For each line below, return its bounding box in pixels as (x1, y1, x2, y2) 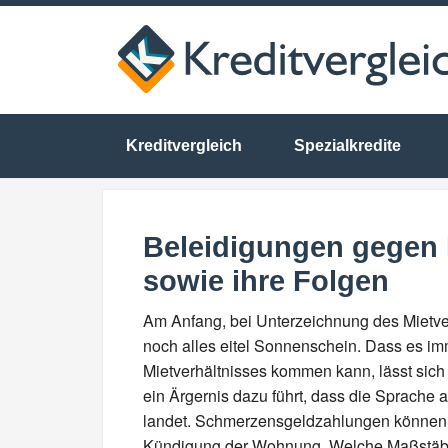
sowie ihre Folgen (143, 265, 389, 297)
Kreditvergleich (126, 137, 242, 154)
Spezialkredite (294, 137, 401, 154)
